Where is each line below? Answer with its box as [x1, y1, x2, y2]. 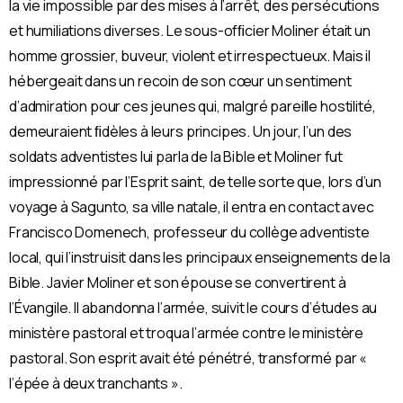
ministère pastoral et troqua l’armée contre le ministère [9, 322, 364, 343]
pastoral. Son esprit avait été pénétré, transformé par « [9, 347, 368, 368]
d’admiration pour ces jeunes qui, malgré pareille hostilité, [9, 95, 376, 116]
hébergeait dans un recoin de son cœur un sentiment [9, 70, 352, 91]
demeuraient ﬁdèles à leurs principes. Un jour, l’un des [9, 121, 353, 141]
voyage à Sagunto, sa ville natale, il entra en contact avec [9, 196, 374, 217]
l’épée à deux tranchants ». [9, 372, 183, 393]
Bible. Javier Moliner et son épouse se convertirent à [9, 272, 346, 292]
